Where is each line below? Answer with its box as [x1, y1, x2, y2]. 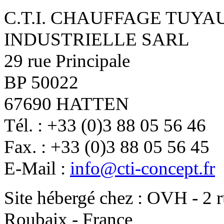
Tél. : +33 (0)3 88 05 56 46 [4, 114, 206, 135]
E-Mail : [4, 157, 70, 178]
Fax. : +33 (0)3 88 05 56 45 [4, 136, 209, 157]
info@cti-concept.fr [70, 157, 215, 178]
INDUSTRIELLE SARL [4, 28, 189, 49]
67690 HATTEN [4, 93, 129, 114]
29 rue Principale [4, 50, 130, 71]
